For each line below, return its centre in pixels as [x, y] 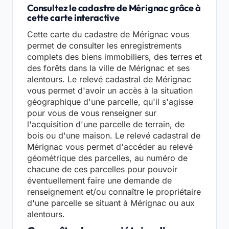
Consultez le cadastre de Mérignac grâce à [114, 8]
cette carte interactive [73, 18]
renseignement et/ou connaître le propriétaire [114, 192]
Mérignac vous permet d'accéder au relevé [110, 147]
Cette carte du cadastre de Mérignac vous [108, 35]
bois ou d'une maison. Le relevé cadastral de [114, 136]
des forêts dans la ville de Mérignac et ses [108, 68]
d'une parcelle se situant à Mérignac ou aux [111, 203]
